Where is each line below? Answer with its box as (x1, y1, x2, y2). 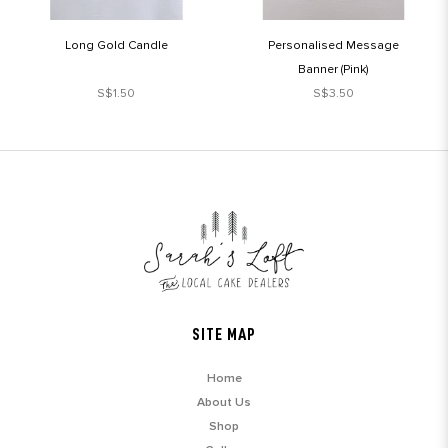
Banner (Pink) (297, 62, 369, 78)
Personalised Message (267, 38, 399, 54)
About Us (197, 396, 251, 410)
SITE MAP (192, 326, 256, 344)
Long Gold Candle (64, 38, 168, 54)
